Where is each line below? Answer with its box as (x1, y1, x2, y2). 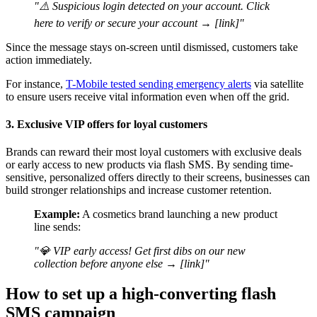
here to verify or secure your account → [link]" (34, 16, 244, 29)
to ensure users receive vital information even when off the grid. (6, 90, 289, 103)
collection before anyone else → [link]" (34, 258, 209, 270)
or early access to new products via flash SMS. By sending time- (6, 158, 293, 171)
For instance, (6, 77, 66, 90)
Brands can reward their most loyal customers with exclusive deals (6, 146, 301, 158)
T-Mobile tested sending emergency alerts (66, 77, 251, 90)
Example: (34, 208, 80, 221)
